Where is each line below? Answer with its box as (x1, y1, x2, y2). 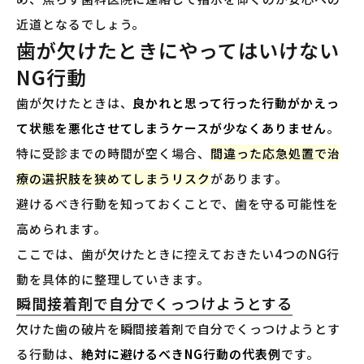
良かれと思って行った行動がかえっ (132, 94, 340, 112)
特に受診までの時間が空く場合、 (16, 145, 211, 162)
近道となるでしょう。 (16, 15, 145, 33)
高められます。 (16, 220, 106, 238)
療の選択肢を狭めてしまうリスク (16, 170, 211, 188)
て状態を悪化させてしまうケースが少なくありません (16, 119, 327, 137)
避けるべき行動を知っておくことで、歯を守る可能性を (16, 195, 339, 213)
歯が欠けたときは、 (16, 94, 133, 112)
